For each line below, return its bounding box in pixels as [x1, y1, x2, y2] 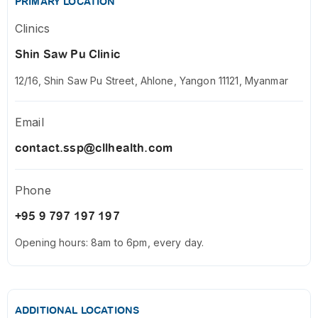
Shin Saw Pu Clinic [15, 48, 121, 62]
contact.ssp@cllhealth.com [15, 141, 172, 155]
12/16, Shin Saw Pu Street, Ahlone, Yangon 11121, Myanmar [15, 75, 288, 87]
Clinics [15, 21, 50, 36]
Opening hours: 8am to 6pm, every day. [15, 236, 204, 249]
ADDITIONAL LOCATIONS [15, 305, 140, 317]
